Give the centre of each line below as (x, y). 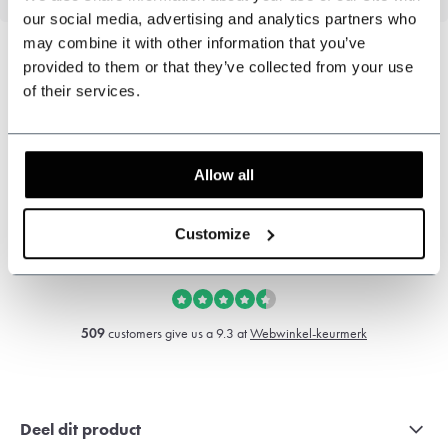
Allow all (224, 175)
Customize (213, 233)
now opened (175, 134)
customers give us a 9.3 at (177, 333)
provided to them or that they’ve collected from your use (218, 67)
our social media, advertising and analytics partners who (219, 19)
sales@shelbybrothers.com (142, 233)
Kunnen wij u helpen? (113, 108)
